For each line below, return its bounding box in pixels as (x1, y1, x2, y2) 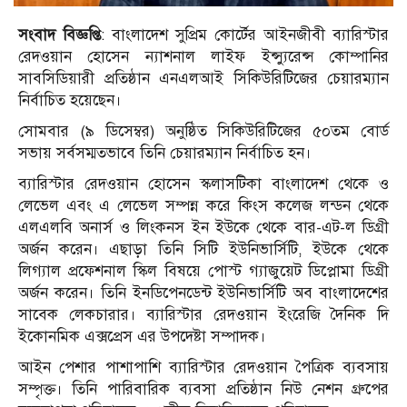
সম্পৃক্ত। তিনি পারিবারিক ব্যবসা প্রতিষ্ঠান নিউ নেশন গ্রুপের (18, 380, 389, 400)
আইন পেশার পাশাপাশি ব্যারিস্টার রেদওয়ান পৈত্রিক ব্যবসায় (18, 358, 389, 378)
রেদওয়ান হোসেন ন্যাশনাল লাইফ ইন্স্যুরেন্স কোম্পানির (18, 47, 389, 67)
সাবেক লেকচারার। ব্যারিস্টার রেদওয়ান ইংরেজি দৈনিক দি (18, 305, 389, 325)
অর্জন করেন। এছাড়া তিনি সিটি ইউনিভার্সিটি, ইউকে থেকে (18, 240, 389, 260)
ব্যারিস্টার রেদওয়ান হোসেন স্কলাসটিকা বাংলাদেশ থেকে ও (18, 174, 389, 194)
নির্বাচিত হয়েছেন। (18, 91, 122, 111)
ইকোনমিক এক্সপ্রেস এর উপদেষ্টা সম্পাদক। (18, 327, 266, 347)
